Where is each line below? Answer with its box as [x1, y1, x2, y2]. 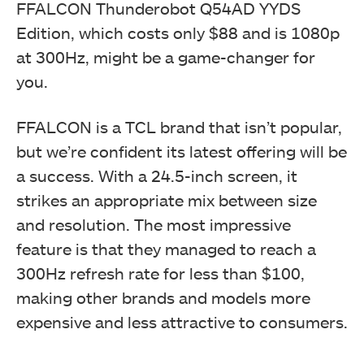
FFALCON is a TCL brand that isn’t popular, [16, 117, 342, 136]
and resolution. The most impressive [16, 214, 291, 234]
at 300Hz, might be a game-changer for [16, 47, 315, 67]
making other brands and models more [16, 288, 310, 307]
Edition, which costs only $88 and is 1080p [16, 23, 340, 42]
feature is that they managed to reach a [16, 239, 316, 258]
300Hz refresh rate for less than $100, [16, 263, 305, 283]
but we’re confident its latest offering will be [16, 141, 347, 161]
